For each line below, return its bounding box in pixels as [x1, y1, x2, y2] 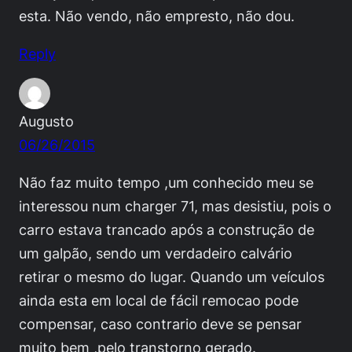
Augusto [19, 112, 74, 130]
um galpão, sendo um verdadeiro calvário [19, 244, 292, 262]
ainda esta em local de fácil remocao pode [19, 291, 299, 309]
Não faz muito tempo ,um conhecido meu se [19, 173, 313, 191]
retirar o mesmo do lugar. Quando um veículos [19, 267, 324, 285]
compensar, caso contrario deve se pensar [19, 314, 302, 332]
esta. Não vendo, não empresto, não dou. [19, 6, 295, 24]
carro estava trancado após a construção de [19, 220, 314, 238]
